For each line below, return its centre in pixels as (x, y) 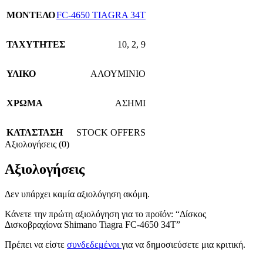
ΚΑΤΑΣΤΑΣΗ (35, 133)
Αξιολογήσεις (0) (37, 144)
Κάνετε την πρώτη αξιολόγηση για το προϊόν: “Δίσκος (105, 214)
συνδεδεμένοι (94, 245)
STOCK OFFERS (111, 133)
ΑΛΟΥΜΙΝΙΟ (118, 74)
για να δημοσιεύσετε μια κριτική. (183, 245)
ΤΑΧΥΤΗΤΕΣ (36, 45)
